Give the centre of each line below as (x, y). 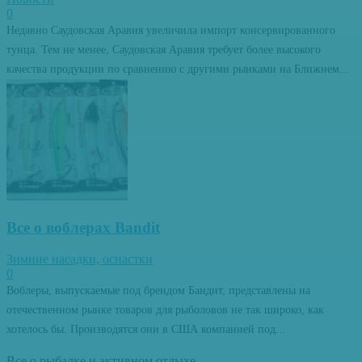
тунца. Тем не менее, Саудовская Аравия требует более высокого (164, 50)
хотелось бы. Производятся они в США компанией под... (146, 329)
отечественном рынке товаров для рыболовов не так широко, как (165, 309)
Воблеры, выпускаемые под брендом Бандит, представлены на (158, 290)
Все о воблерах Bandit (83, 228)
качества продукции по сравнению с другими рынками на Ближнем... (178, 69)
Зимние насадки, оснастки (80, 259)
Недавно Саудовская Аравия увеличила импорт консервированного (171, 31)
